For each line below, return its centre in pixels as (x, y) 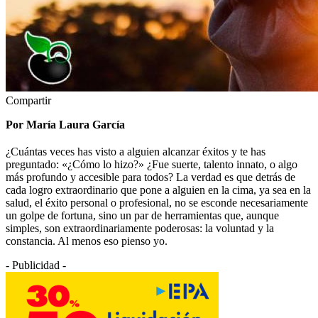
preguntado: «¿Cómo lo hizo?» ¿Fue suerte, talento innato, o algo (152, 164)
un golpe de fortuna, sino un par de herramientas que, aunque (142, 215)
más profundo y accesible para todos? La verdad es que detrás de (150, 177)
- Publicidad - (36, 265)
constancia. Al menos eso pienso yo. (87, 241)
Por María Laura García (67, 124)
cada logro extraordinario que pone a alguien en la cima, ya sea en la (158, 190)
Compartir (28, 100)
